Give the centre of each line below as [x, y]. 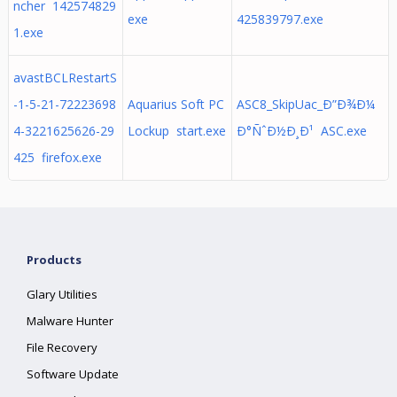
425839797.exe [280, 19]
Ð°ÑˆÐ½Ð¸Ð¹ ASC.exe [301, 131]
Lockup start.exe [176, 131]
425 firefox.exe [57, 157]
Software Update [73, 374]
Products [54, 260]
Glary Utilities [62, 294]
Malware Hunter [70, 321]
